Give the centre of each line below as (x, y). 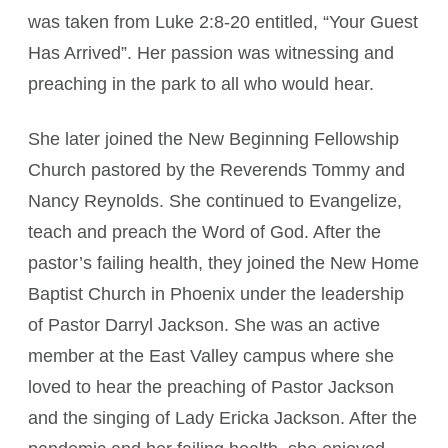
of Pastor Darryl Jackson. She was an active (204, 325)
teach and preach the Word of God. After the (204, 232)
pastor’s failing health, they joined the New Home (223, 263)
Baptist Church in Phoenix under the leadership (216, 294)
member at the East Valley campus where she (211, 356)
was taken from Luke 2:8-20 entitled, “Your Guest (223, 22)
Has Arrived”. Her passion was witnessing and (211, 53)
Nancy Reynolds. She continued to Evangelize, (215, 201)
